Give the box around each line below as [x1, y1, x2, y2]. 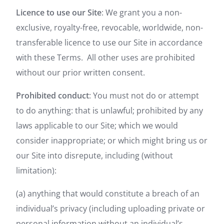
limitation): [16, 165, 56, 176]
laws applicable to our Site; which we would [16, 120, 178, 131]
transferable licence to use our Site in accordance [16, 37, 202, 48]
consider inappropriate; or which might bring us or [16, 135, 207, 146]
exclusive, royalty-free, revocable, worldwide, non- [16, 22, 203, 33]
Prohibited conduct [16, 90, 89, 101]
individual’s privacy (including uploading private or [16, 203, 205, 214]
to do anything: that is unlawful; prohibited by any [16, 105, 203, 116]
